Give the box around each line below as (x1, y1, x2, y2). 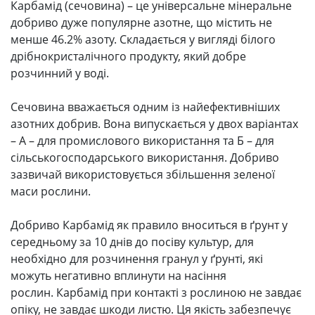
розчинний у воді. (11, 65, 109, 82)
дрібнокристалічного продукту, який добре (11, 49, 246, 65)
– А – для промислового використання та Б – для (11, 133, 274, 149)
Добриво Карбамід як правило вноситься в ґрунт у (11, 217, 288, 233)
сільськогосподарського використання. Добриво (11, 150, 279, 166)
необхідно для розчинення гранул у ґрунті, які (11, 251, 263, 267)
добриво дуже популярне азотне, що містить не (11, 15, 272, 31)
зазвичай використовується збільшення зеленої (11, 167, 275, 183)
